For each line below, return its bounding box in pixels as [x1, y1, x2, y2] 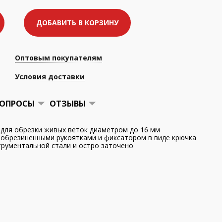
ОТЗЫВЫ [50, 98, 86, 109]
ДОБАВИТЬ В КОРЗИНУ [36, 18, 118, 27]
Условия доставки [15, 72, 85, 81]
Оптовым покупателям [15, 53, 102, 62]
